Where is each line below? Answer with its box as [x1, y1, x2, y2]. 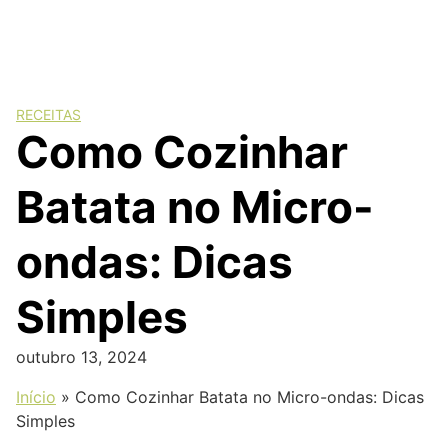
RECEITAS [16, 106, 81, 123]
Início [16, 387, 56, 407]
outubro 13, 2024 [16, 347, 147, 367]
